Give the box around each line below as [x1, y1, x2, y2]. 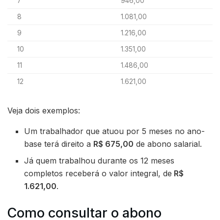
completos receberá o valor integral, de [24, 168, 172, 179]
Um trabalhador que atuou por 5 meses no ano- [24, 126, 205, 137]
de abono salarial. [134, 139, 202, 149]
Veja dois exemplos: [7, 106, 80, 116]
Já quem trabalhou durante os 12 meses [24, 156, 175, 166]
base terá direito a [24, 139, 94, 149]
